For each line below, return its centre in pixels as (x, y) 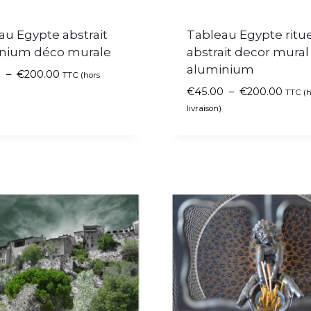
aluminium (220, 70)
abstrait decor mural (247, 52)
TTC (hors (81, 75)
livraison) (204, 109)
